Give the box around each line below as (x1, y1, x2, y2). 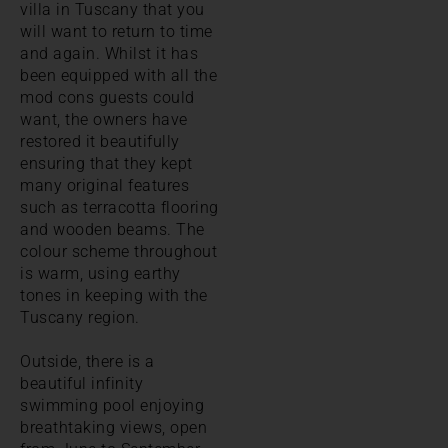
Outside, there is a (20, 351, 155, 371)
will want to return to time (20, 21, 213, 41)
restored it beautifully (20, 131, 180, 151)
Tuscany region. (20, 307, 140, 327)
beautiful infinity (20, 373, 143, 393)
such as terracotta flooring (20, 197, 219, 217)
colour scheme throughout (20, 241, 217, 261)
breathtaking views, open (20, 417, 207, 437)
